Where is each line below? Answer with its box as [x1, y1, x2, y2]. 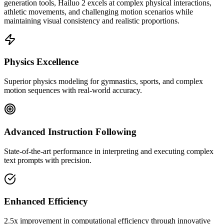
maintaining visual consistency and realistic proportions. [4, 16, 179, 25]
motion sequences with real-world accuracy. [4, 86, 142, 95]
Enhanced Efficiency [4, 196, 88, 207]
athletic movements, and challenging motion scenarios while [4, 7, 193, 16]
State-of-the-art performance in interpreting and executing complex [4, 146, 213, 155]
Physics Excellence [4, 56, 78, 67]
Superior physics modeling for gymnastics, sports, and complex [4, 77, 203, 86]
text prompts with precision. [4, 155, 91, 164]
